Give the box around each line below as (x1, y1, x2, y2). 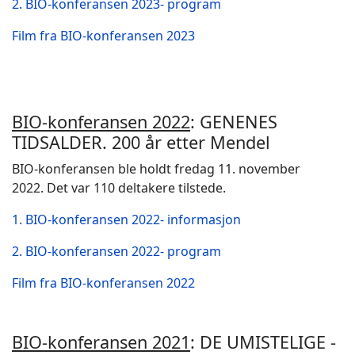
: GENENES (190, 110, 277, 133)
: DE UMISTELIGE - (190, 330, 336, 353)
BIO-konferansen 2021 (12, 330, 190, 353)
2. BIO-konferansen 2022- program (12, 242, 221, 260)
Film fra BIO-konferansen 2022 (12, 274, 195, 292)
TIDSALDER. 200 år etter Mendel (12, 131, 270, 154)
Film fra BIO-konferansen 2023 (12, 27, 195, 44)
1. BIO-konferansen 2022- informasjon (12, 211, 241, 228)
